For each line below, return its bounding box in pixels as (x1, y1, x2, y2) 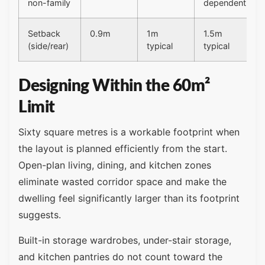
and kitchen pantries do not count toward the (18, 250, 222, 263)
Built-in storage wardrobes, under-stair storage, (18, 234, 231, 246)
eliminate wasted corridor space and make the (18, 176, 227, 188)
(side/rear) (28, 41, 69, 51)
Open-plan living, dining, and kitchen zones (18, 159, 211, 172)
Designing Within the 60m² (18, 77, 210, 95)
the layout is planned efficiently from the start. (18, 143, 227, 155)
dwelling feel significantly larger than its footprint (18, 192, 240, 205)
